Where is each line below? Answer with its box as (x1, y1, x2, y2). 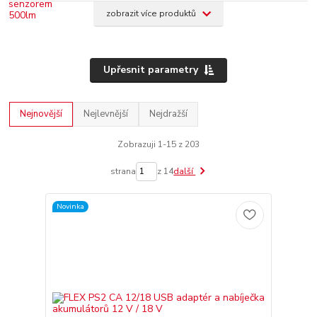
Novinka (56, 201, 84, 212)
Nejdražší (149, 108, 188, 121)
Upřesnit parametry (103, 63, 198, 77)
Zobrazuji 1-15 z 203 (117, 138, 200, 150)
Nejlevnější (83, 108, 129, 121)
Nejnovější (20, 108, 63, 121)
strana (110, 166, 137, 178)
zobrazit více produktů (106, 8, 197, 19)
